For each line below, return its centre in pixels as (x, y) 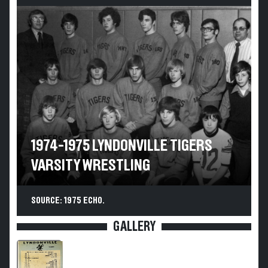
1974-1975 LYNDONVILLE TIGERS (122, 146)
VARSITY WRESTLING (91, 166)
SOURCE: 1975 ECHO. (68, 200)
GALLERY (134, 227)
